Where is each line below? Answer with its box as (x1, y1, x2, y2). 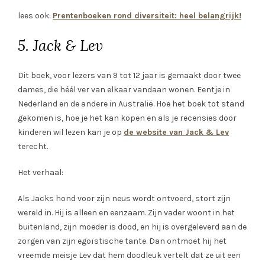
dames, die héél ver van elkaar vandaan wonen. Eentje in (18, 85, 230, 95)
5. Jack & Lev (18, 36, 103, 56)
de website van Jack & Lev (124, 127, 229, 138)
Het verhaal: (18, 167, 63, 178)
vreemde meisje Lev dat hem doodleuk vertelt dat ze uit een (18, 250, 241, 261)
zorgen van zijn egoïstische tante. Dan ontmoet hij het (18, 236, 227, 247)
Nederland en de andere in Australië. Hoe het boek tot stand (18, 99, 244, 109)
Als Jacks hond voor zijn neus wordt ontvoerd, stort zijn (18, 193, 231, 204)
